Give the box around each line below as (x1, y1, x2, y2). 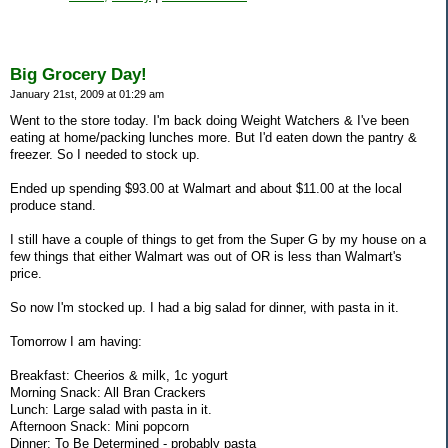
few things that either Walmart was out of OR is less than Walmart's (10, 249, 402, 265)
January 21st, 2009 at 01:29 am (10, 87, 164, 100)
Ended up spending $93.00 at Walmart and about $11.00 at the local (10, 181, 402, 197)
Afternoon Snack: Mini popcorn (10, 419, 189, 435)
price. (10, 266, 42, 282)
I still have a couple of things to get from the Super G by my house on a (10, 232, 426, 248)
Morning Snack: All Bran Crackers (10, 385, 206, 401)
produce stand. (10, 198, 96, 214)
